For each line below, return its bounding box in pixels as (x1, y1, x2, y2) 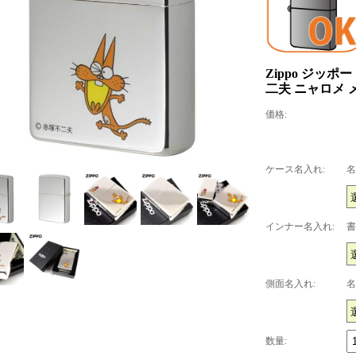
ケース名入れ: (265, 163, 325, 175)
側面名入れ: (265, 277, 315, 289)
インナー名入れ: (265, 220, 335, 232)
